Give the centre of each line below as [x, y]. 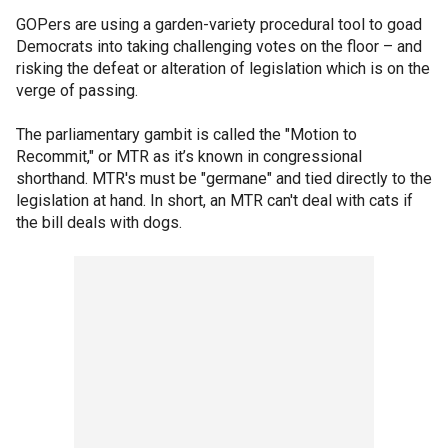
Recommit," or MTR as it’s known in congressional [189, 156]
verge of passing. [77, 90]
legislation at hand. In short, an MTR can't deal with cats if [214, 200]
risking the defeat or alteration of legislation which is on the [223, 68]
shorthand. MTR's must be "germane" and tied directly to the [224, 178]
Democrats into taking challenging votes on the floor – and [219, 46]
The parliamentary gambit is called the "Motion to [186, 134]
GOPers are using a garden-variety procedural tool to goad [219, 24]
